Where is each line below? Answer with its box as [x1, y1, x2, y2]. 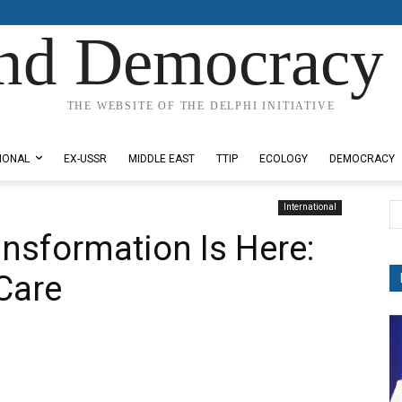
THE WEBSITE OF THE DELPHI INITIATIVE [66, 100, 336, 112]
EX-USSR [64, 153, 107, 165]
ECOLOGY [259, 153, 308, 165]
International [284, 202, 336, 212]
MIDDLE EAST [128, 153, 195, 165]
